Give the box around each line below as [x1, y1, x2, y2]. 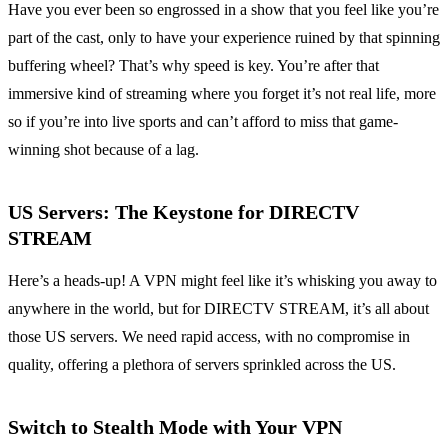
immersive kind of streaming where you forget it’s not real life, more [8, 85, 436, 103]
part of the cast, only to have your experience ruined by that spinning [8, 29, 440, 47]
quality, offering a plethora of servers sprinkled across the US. [8, 356, 396, 374]
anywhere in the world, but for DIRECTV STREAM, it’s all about [8, 300, 429, 318]
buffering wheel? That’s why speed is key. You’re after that [8, 57, 379, 75]
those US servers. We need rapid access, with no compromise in [8, 328, 410, 346]
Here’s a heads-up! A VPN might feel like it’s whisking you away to [8, 272, 437, 290]
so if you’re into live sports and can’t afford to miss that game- [8, 113, 398, 131]
